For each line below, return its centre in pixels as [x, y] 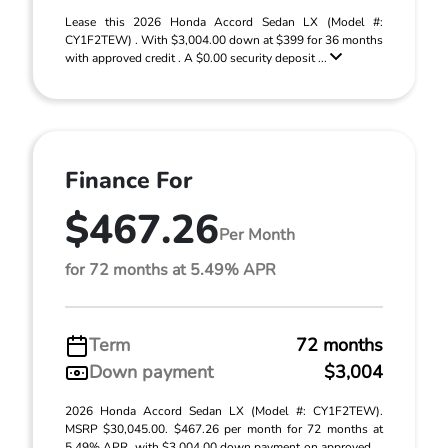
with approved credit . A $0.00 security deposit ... [197, 58]
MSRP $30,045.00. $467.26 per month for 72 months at [224, 429]
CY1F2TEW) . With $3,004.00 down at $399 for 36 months [224, 40]
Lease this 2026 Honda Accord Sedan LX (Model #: [224, 22]
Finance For [128, 180]
